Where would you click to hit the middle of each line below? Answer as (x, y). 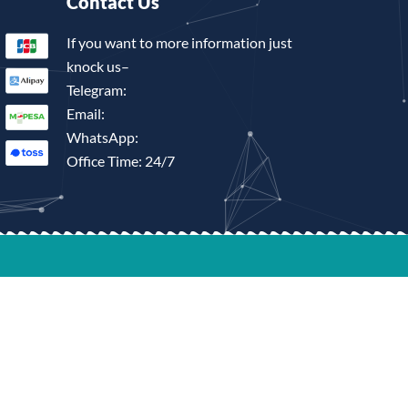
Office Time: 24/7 (121, 161)
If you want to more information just (180, 42)
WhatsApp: (103, 137)
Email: (86, 113)
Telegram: (97, 90)
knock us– (98, 66)
